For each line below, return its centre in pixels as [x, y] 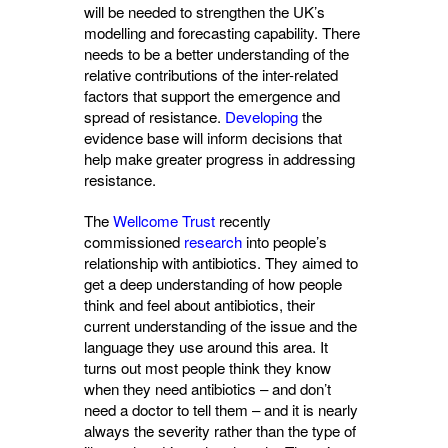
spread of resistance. [154, 116]
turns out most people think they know [207, 367]
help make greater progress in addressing [219, 158]
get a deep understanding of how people [213, 283]
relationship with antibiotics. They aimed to [221, 262]
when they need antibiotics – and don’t [207, 388]
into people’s [284, 241]
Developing [261, 116]
